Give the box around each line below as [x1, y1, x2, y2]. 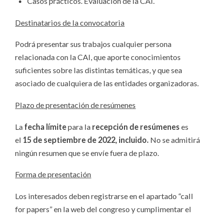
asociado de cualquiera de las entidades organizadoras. [15, 78, 199, 88]
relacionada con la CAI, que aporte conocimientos [15, 52, 181, 62]
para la [66, 122, 93, 131]
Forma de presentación [15, 170, 92, 179]
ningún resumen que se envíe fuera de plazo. [15, 148, 159, 157]
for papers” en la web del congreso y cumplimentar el [15, 204, 192, 214]
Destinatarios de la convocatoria [15, 17, 125, 27]
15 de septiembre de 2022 [23, 135, 116, 144]
